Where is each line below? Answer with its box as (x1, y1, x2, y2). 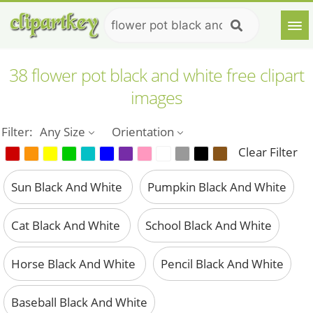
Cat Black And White (11, 217, 123, 234)
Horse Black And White (11, 256, 138, 272)
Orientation (112, 124, 175, 140)
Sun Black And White (11, 179, 125, 196)
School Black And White (145, 217, 272, 234)
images (131, 85, 182, 109)
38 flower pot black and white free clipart (9, 63, 304, 87)
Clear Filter (238, 144, 298, 161)
